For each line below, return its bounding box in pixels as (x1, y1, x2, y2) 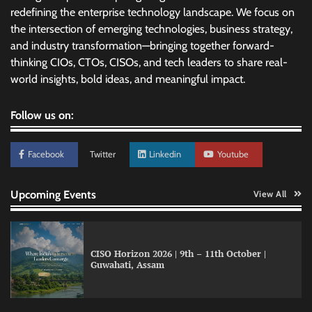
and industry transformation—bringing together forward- (10, 38, 274, 52)
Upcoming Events (10, 187, 96, 201)
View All (253, 188, 287, 199)
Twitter (90, 148, 116, 159)
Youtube (217, 148, 249, 159)
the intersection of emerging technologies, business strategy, (10, 22, 292, 36)
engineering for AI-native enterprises (91, 275, 251, 288)
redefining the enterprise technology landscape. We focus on (10, 5, 295, 19)
